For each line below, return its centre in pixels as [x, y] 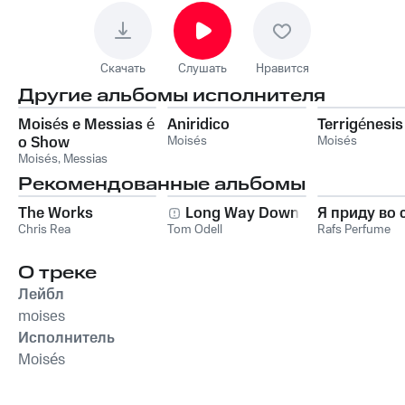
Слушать [202, 69]
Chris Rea [44, 230]
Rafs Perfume [353, 230]
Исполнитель [66, 338]
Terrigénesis [360, 125]
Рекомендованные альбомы [162, 184]
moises [42, 316]
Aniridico [199, 125]
